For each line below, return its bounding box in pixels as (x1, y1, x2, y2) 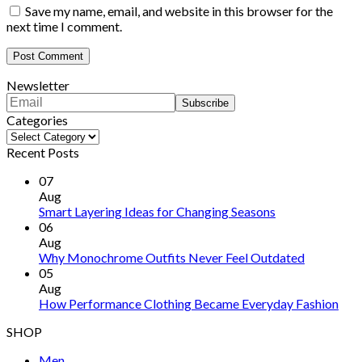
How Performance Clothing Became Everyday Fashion (39, 295, 339, 311)
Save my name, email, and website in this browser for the (25, 2, 333, 19)
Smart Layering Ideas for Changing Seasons (39, 203, 276, 219)
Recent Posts (6, 144, 79, 160)
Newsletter (6, 77, 69, 93)
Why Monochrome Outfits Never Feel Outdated (39, 249, 305, 265)
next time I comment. (6, 18, 122, 34)
